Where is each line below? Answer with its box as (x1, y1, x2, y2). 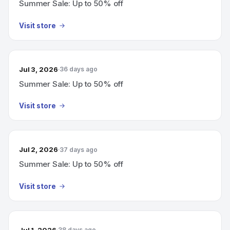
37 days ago (59, 145, 98, 154)
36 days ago (59, 65, 98, 73)
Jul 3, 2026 (19, 65, 58, 73)
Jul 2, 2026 (19, 145, 58, 154)
